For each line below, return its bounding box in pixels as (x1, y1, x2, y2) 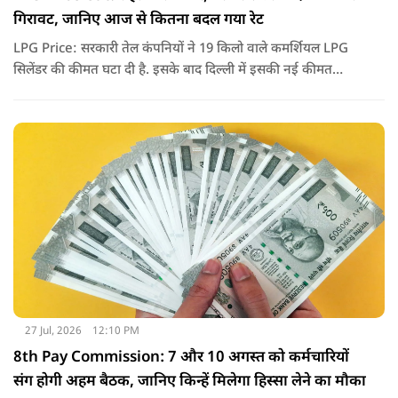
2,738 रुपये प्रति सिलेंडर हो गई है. (13, 83, 180, 100)
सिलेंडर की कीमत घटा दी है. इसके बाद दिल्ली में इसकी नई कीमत (13, 61, 332, 79)
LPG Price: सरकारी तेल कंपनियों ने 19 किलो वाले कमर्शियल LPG (13, 40, 348, 58)
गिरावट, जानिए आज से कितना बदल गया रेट (13, 10, 264, 30)
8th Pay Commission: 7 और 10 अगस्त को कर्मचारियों (13, 347, 349, 368)
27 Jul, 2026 (24, 323, 82, 338)
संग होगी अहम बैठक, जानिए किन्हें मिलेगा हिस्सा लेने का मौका (13, 371, 366, 392)
